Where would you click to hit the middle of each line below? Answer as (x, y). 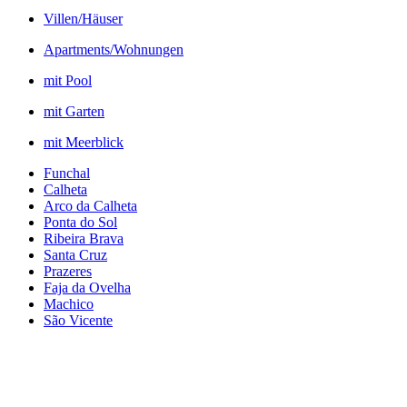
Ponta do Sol (80, 222)
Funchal (67, 173)
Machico (69, 303)
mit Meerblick (84, 142)
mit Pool (68, 80)
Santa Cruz (75, 254)
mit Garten (74, 111)
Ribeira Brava (84, 238)
